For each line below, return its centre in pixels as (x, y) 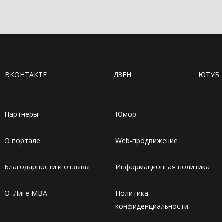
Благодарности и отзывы (47, 167)
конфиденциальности (152, 206)
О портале (22, 140)
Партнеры (21, 114)
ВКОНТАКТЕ (26, 75)
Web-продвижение (146, 140)
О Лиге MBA (26, 193)
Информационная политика (162, 167)
